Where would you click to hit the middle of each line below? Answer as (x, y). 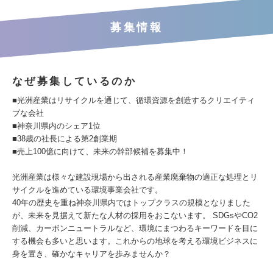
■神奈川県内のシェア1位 (56, 126)
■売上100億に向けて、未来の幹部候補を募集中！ (100, 151)
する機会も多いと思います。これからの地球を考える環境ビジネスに (135, 241)
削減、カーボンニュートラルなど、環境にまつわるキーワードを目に (135, 228)
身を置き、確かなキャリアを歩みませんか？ (91, 254)
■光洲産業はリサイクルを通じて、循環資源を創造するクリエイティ (133, 100)
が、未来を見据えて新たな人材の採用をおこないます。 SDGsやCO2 (135, 215)
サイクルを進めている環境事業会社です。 (87, 190)
